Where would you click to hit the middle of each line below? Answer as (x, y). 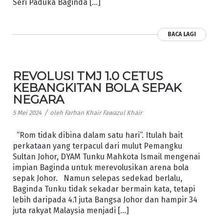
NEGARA (38, 100)
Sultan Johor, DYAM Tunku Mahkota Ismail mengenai (106, 156)
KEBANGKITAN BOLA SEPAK (97, 88)
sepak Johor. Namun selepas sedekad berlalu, (97, 178)
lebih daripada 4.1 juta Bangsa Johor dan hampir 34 (105, 199)
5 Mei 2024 (27, 113)
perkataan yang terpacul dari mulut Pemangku (97, 146)
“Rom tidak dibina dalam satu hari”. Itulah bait (98, 135)
